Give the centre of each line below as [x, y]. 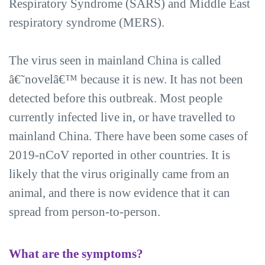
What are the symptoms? [76, 254]
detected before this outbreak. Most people [116, 98]
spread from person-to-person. [85, 212]
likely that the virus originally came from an [119, 174]
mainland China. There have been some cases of [128, 136]
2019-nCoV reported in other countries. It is [119, 155]
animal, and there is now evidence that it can [119, 193]
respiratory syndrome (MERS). [87, 22]
